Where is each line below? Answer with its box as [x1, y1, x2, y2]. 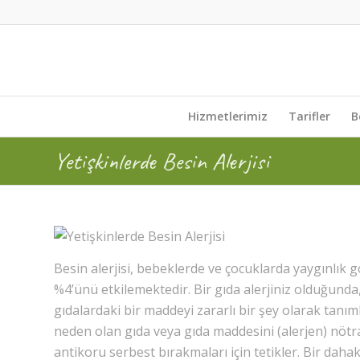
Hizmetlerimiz [188, 108, 268, 124]
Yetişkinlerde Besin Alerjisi [54, 145, 269, 176]
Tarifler [288, 108, 330, 124]
